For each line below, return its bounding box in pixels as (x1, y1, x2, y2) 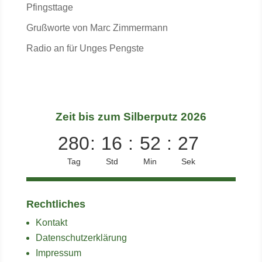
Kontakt (35, 217, 67, 227)
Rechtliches (26, 198, 85, 210)
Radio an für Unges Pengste (26, 43, 144, 53)
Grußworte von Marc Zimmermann (26, 23, 168, 33)
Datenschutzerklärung (35, 232, 127, 243)
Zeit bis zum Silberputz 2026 (55, 110, 206, 123)
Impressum (35, 247, 81, 258)
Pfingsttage (26, 2, 73, 12)
